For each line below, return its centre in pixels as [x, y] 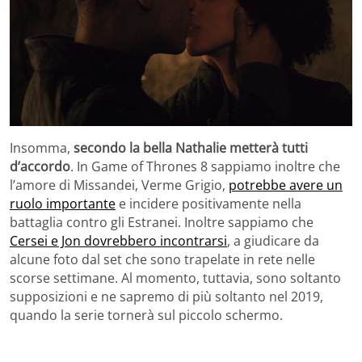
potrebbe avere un [286, 185]
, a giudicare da [273, 241]
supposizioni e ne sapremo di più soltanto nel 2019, [166, 297]
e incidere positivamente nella [208, 204]
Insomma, [42, 148]
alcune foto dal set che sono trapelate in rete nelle [162, 260]
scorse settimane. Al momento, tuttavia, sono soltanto [175, 278]
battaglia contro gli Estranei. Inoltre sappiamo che [162, 223]
